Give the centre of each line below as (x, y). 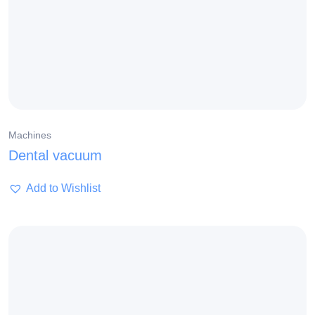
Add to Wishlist (63, 188)
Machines (30, 135)
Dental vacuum (55, 156)
